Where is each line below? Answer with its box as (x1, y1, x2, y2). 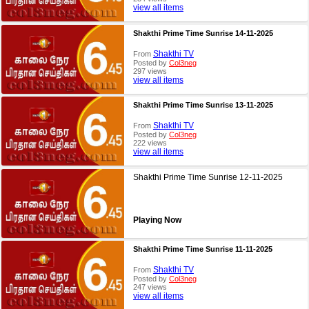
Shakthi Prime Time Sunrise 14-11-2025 (132, 28, 273, 37)
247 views (132, 283, 167, 292)
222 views (132, 139, 167, 148)
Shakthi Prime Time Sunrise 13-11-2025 (132, 101, 273, 110)
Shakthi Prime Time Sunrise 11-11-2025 (132, 245, 272, 254)
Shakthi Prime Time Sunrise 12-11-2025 (132, 172, 283, 182)
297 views (132, 66, 167, 75)
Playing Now (132, 215, 181, 225)
